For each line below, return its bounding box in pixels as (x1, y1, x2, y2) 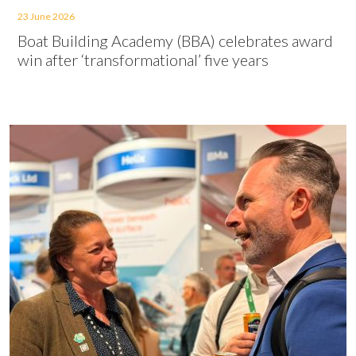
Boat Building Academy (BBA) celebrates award (17, 31, 333, 50)
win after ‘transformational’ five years (17, 50, 269, 69)
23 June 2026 (17, 10, 75, 22)
